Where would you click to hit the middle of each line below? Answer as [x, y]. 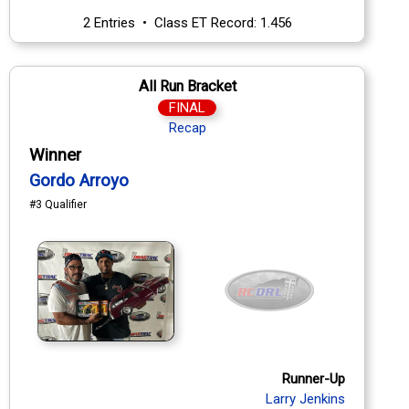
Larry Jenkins [305, 399]
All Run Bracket [187, 86]
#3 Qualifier [58, 204]
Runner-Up [314, 378]
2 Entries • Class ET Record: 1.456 [187, 22]
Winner [55, 155]
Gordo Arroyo [79, 180]
